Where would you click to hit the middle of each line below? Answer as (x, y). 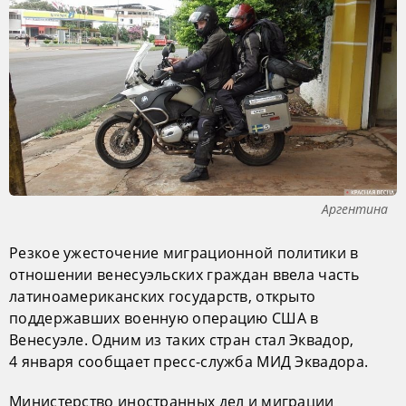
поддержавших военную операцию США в (164, 318)
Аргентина (355, 208)
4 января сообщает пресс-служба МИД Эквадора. (189, 361)
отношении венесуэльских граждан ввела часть (184, 274)
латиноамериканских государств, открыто (163, 296)
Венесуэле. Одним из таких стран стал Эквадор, (182, 339)
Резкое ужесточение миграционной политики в (184, 252)
